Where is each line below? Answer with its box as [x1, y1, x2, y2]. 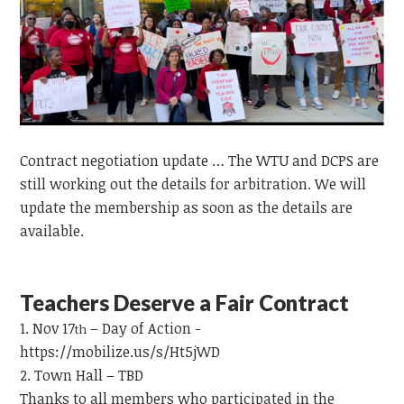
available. [20, 220, 85, 241]
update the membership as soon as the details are [20, 197, 353, 217]
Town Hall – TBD [34, 364, 144, 385]
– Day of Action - [87, 317, 202, 338]
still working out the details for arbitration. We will [20, 173, 367, 194]
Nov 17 [32, 317, 76, 338]
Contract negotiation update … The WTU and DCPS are [20, 150, 380, 170]
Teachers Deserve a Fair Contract [20, 289, 350, 316]
